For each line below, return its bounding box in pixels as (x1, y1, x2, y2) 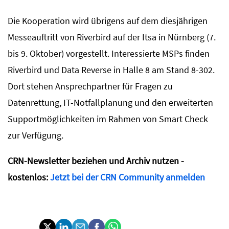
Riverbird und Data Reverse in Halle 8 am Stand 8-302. (8, 63, 215, 76)
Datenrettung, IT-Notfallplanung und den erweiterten (8, 96, 213, 108)
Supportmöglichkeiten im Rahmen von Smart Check (8, 112, 208, 125)
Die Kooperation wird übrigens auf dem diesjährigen (8, 14, 208, 27)
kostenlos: (8, 171, 50, 183)
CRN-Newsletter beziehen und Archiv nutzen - (8, 154, 184, 167)
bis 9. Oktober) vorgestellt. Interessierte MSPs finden (8, 47, 210, 59)
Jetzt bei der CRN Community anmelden (50, 171, 205, 183)
